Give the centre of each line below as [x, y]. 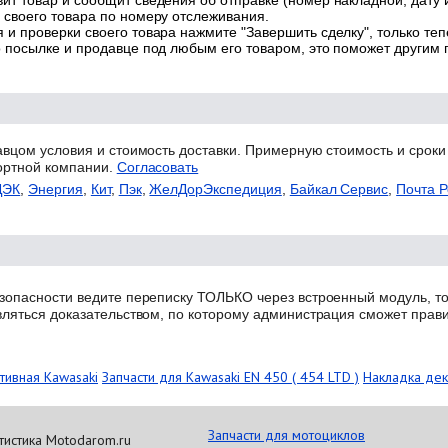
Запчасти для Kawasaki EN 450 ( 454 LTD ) [230, 377]
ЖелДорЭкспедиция [215, 189]
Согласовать [157, 167]
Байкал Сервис [339, 189]
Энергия [55, 189]
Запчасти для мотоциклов [286, 435]
